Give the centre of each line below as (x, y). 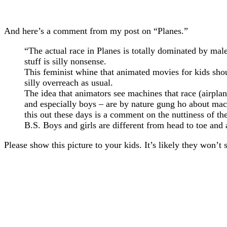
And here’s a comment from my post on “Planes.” (96, 31)
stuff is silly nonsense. (65, 61)
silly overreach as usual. (69, 82)
